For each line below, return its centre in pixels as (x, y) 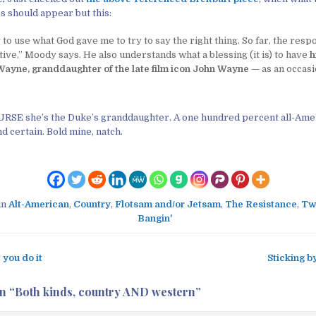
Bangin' (155, 218)
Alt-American (39, 204)
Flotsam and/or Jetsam (168, 204)
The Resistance (261, 204)
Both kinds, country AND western (105, 291)
